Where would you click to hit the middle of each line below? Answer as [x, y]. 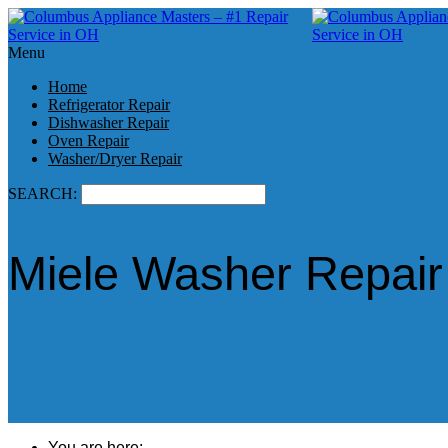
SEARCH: [44, 193]
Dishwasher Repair [108, 122]
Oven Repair [88, 140]
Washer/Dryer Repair [115, 158]
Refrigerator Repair [109, 104]
